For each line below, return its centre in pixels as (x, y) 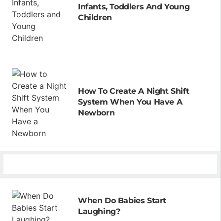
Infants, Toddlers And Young (134, 6)
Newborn (96, 112)
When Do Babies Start (122, 200)
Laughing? (99, 211)
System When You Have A (130, 102)
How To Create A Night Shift (134, 91)
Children (95, 17)
